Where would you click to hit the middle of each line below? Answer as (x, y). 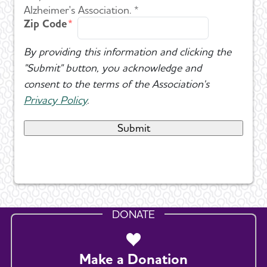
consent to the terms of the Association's (117, 83)
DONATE (133, 214)
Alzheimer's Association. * (81, 10)
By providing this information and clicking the (128, 51)
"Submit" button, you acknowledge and (113, 67)
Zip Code (45, 23)
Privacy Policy (55, 100)
